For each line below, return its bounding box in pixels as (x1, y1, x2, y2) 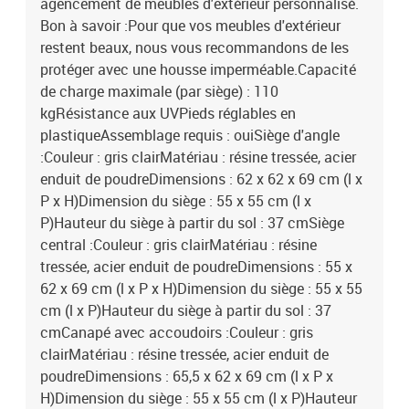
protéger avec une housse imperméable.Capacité (40, 59, 356, 79)
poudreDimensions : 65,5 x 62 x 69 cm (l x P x (40, 366, 333, 386)
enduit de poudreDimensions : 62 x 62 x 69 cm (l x (40, 169, 362, 189)
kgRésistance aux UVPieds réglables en (40, 103, 296, 123)
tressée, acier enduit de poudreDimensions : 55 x (40, 257, 352, 277)
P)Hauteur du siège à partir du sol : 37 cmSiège (40, 213, 344, 233)
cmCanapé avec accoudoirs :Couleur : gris (40, 322, 313, 342)
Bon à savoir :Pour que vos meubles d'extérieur (40, 16, 341, 36)
